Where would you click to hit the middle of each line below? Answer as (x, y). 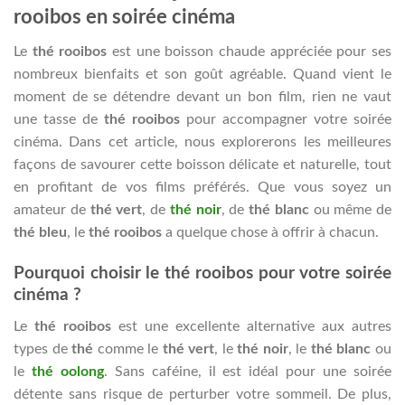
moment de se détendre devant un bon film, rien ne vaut (202, 97)
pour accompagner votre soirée (286, 120)
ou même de (350, 210)
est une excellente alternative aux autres (251, 326)
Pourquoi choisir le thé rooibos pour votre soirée (202, 273)
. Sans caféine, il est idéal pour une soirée (248, 371)
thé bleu (40, 233)
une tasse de (59, 120)
